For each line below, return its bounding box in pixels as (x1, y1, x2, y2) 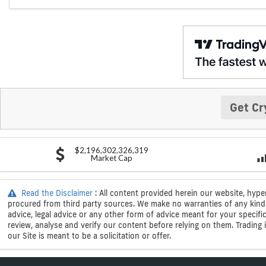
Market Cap (90, 153, 132, 163)
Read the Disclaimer (18, 188, 95, 198)
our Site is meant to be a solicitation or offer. (8, 230, 171, 240)
